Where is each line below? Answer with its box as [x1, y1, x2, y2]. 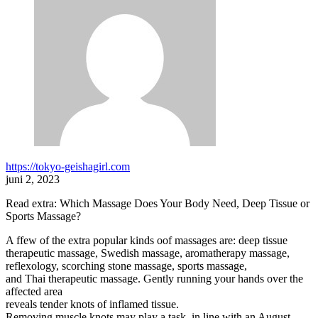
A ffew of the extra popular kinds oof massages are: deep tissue [6, 234, 287, 247]
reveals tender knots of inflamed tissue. [6, 298, 179, 311]
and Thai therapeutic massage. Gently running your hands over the [6, 273, 303, 285]
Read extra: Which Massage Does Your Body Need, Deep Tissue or [6, 197, 309, 210]
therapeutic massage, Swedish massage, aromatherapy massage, [6, 247, 290, 260]
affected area [6, 285, 62, 298]
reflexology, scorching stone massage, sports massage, [6, 260, 247, 273]
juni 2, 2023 [6, 173, 60, 186]
